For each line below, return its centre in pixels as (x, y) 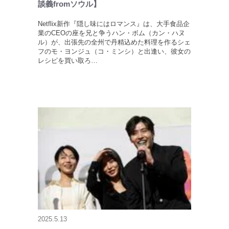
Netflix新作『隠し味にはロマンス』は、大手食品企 (114, 24)
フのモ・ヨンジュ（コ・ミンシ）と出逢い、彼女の (114, 52)
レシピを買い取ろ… (68, 61)
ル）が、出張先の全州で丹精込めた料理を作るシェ (114, 42)
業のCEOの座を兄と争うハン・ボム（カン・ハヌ (111, 33)
